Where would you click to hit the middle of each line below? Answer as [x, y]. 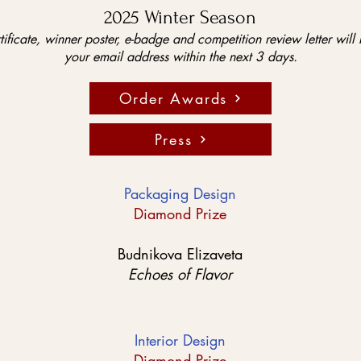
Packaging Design [180, 193]
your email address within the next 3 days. [181, 57]
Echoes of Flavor [180, 274]
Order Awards [173, 98]
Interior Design [180, 340]
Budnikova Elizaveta [180, 254]
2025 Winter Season [180, 17]
